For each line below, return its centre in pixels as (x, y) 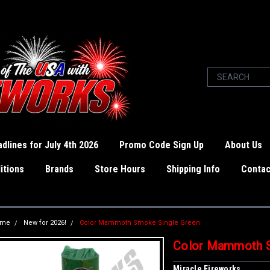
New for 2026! (45, 223)
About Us (243, 145)
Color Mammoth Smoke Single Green (140, 223)
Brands (59, 169)
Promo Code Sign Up (162, 145)
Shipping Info (193, 169)
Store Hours (120, 169)
